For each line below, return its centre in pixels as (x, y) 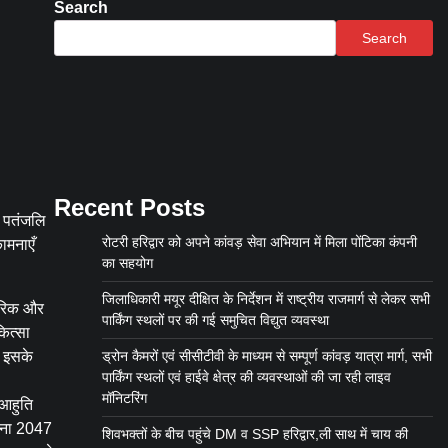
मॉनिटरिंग (124, 398)
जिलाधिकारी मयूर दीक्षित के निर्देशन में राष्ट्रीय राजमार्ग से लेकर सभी (265, 299)
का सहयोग (127, 263)
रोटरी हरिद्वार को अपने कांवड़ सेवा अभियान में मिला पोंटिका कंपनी (259, 242)
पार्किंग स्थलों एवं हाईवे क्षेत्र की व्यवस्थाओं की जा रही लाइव (246, 377)
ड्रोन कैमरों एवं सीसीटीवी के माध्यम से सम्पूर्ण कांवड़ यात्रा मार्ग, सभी (266, 356)
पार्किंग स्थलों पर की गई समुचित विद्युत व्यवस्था (215, 320)
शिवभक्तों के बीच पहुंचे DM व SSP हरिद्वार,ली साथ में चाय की (254, 434)
